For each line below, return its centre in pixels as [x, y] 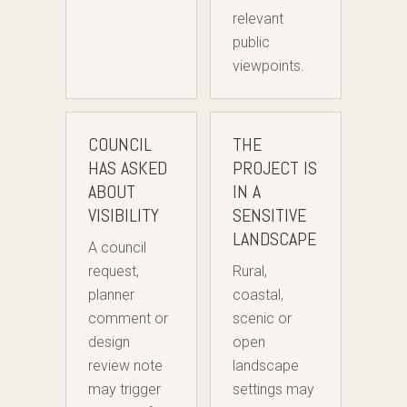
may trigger [124, 390]
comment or [128, 319]
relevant [258, 19]
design [109, 342]
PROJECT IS [275, 169]
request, [114, 272]
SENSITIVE [269, 216]
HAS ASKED [128, 169]
